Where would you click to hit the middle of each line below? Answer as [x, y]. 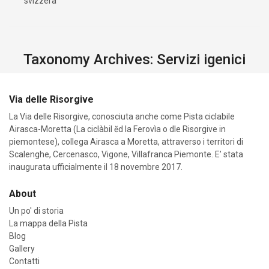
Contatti [24, 261]
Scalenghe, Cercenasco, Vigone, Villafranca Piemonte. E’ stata [126, 154]
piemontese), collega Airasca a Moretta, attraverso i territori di [126, 142]
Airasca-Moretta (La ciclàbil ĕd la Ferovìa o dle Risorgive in [117, 129]
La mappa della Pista [48, 223]
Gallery [22, 249]
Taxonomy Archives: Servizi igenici [134, 59]
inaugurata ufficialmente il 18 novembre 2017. [96, 167]
